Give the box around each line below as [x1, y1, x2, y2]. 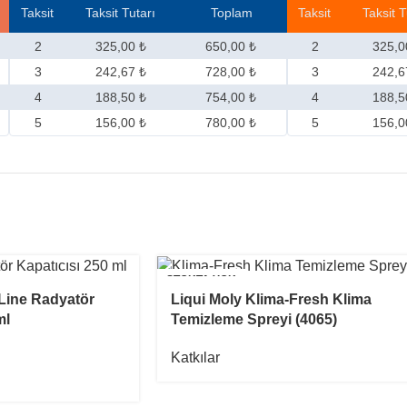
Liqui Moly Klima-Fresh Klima [171, 292, 372, 308]
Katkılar [171, 350, 220, 366]
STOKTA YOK [166, 273, 236, 287]
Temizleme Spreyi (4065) [171, 312, 337, 328]
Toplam [210, 5, 253, 21]
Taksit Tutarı [84, 5, 155, 21]
